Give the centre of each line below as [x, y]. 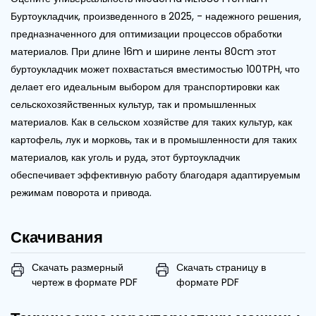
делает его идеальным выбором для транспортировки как [145, 86]
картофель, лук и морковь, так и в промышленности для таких [154, 139]
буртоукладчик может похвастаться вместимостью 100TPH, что [155, 69]
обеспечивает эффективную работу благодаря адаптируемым [156, 175]
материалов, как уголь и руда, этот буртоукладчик [125, 157]
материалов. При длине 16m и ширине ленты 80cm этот [143, 51]
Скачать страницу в [221, 267]
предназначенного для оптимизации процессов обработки [146, 34]
